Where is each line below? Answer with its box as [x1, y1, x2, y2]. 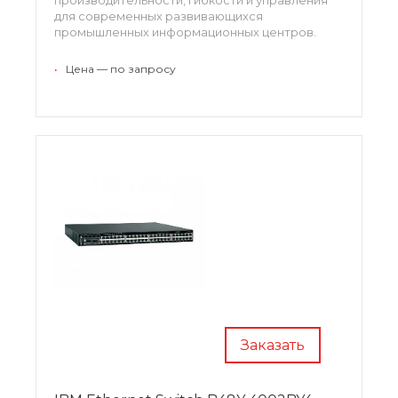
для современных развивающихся [54, 8, 263, 23]
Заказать [241, 336, 305, 354]
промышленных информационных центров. [54, 24, 316, 39]
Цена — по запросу [66, 61, 176, 76]
